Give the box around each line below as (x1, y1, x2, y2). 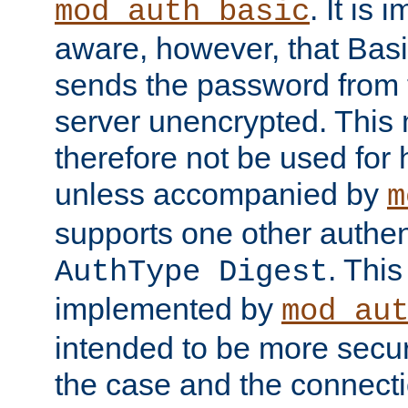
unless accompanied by (55, 176, 387, 211)
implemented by (55, 291, 281, 326)
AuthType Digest (55, 254, 328, 290)
